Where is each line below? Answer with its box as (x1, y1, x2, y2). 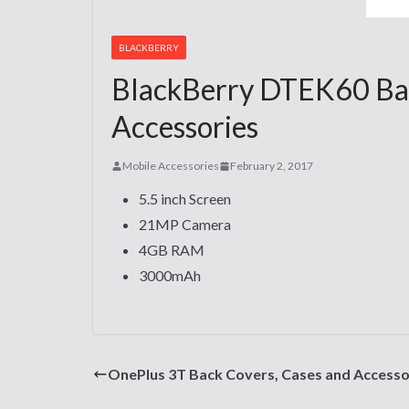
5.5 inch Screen (139, 190, 231, 207)
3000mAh (139, 267, 201, 284)
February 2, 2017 (230, 159, 313, 173)
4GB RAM (139, 241, 204, 258)
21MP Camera (139, 215, 231, 233)
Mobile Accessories (122, 159, 219, 173)
